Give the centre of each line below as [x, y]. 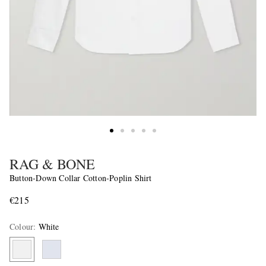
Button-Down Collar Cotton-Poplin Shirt [81, 178]
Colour [22, 227]
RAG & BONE [52, 164]
